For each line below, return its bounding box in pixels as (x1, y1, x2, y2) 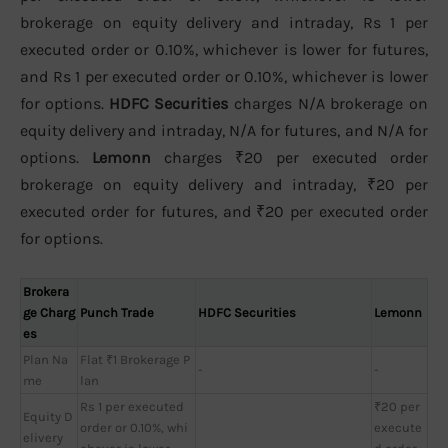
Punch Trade (80, 304, 154, 320)
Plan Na (23, 351, 68, 367)
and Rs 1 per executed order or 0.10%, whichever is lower (20, 67, 428, 87)
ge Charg (23, 304, 75, 320)
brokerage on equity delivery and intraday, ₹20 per (20, 175, 428, 195)
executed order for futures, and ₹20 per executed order (20, 202, 428, 222)
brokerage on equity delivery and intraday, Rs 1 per (20, 13, 428, 33)
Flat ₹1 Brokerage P (80, 351, 190, 367)
